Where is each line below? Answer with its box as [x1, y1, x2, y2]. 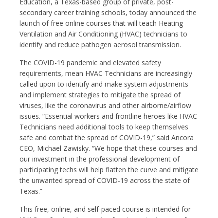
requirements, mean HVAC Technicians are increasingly [19, 68, 192, 78]
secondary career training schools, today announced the [19, 7, 197, 17]
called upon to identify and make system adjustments [19, 79, 188, 89]
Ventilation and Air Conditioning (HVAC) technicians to [19, 29, 187, 38]
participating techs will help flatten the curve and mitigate [19, 164, 199, 174]
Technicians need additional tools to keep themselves [19, 122, 188, 131]
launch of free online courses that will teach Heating [19, 18, 183, 28]
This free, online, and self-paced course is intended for [19, 204, 191, 214]
